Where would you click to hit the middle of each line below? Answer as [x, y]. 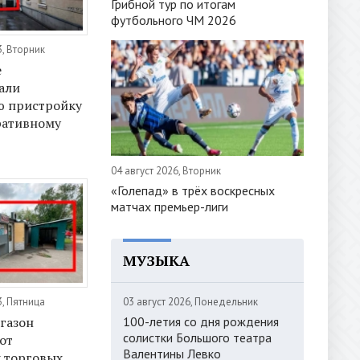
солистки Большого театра [197, 337]
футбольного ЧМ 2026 [174, 20]
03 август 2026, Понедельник [190, 301]
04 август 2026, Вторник [166, 170]
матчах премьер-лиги [170, 206]
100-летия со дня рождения [201, 321]
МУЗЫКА [156, 260]
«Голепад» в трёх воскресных [193, 190]
